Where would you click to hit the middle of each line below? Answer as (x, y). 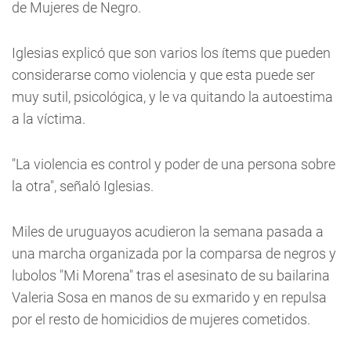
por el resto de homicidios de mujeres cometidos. (161, 319)
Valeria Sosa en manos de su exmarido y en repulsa (169, 297)
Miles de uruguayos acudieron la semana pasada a (168, 232)
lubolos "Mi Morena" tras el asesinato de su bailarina (171, 275)
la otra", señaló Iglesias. (83, 186)
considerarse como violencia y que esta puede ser (163, 75)
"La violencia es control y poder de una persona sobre (174, 164)
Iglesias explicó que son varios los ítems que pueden (171, 53)
